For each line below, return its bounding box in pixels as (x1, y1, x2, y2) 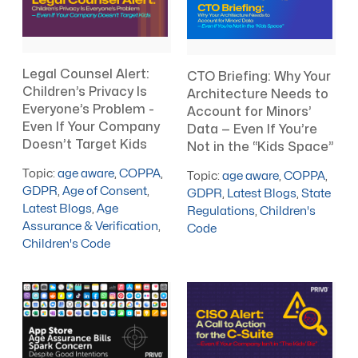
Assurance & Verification (22, 221, 159, 233)
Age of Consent (62, 185, 148, 198)
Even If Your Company (22, 121, 161, 134)
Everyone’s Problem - (22, 103, 155, 117)
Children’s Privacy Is (22, 86, 148, 99)
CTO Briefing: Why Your (187, 70, 332, 83)
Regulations (187, 205, 256, 217)
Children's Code (22, 238, 111, 251)
